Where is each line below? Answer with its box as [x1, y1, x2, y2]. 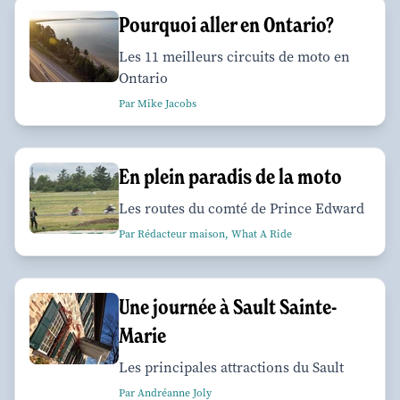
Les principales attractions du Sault [119, 357, 344, 377]
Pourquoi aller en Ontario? [119, 11, 334, 37]
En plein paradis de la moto [119, 162, 342, 189]
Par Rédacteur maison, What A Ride [119, 226, 292, 241]
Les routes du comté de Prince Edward [119, 198, 364, 218]
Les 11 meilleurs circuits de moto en [119, 46, 350, 66]
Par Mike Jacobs [119, 96, 196, 111]
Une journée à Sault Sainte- [119, 293, 337, 320]
